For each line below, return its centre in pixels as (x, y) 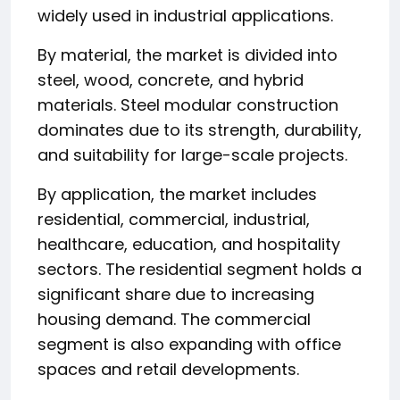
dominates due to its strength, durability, (200, 129)
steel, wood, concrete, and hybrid (171, 79)
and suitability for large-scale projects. (192, 154)
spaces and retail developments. (168, 369)
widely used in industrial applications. (185, 15)
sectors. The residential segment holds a (200, 269)
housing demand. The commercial (174, 319)
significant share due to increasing (176, 294)
